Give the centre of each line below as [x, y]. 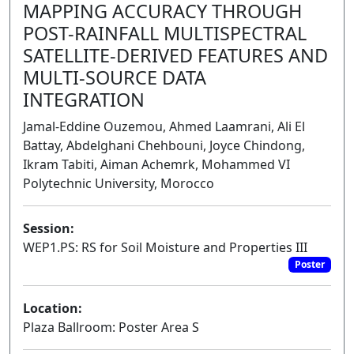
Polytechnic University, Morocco [119, 183]
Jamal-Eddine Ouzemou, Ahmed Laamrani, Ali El [164, 126]
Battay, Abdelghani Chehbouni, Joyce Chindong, [164, 145]
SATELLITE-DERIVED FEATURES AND [175, 55]
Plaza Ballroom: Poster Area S [111, 328]
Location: [53, 309]
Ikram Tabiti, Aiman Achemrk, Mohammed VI [156, 164]
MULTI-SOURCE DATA [115, 77]
